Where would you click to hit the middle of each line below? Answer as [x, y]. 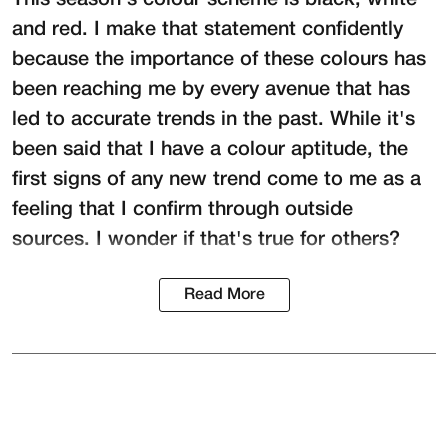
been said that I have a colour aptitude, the [210, 150]
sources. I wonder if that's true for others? [206, 240]
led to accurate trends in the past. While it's [213, 120]
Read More [224, 295]
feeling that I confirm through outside [182, 210]
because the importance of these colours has [219, 60]
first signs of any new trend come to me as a [216, 180]
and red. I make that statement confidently [207, 30]
